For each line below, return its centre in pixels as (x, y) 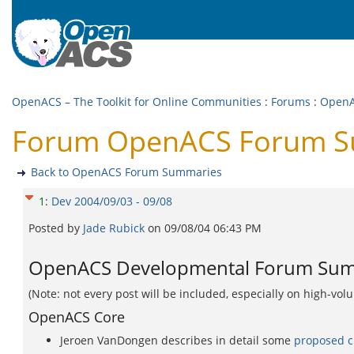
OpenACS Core (77, 317)
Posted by (56, 228)
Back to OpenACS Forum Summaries (126, 172)
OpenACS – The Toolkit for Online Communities (137, 102)
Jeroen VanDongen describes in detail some (177, 340)
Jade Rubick (115, 228)
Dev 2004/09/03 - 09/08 (112, 201)
